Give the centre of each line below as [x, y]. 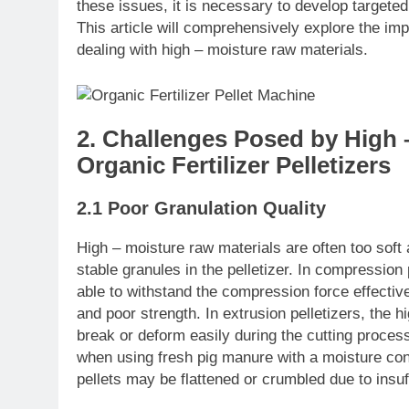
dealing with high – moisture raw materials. [222, 50]
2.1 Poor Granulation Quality [201, 209]
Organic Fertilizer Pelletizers [234, 165]
